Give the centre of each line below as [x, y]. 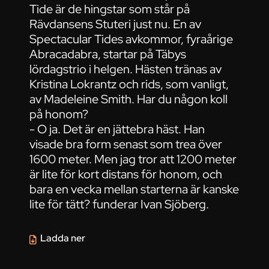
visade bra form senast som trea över [126, 144]
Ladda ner [63, 238]
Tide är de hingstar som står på [110, 9]
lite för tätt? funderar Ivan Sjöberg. [119, 204]
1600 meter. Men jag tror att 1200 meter [133, 159]
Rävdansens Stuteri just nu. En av [116, 24]
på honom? [59, 114]
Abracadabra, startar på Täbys [108, 54]
